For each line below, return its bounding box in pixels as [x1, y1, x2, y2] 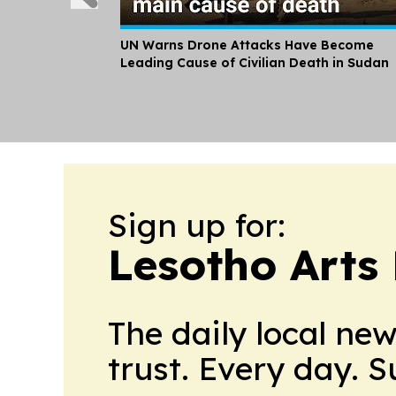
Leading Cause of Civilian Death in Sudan [120, 55, 389, 71]
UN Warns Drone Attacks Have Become [120, 37, 374, 53]
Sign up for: [108, 205, 286, 245]
